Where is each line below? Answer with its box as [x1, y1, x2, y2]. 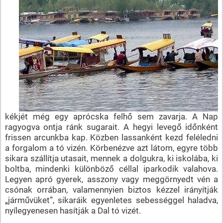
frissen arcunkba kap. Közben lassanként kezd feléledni [4, 132, 219, 142]
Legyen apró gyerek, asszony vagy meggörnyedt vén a [4, 174, 219, 184]
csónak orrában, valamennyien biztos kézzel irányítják [4, 184, 219, 195]
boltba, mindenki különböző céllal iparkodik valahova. [4, 163, 219, 174]
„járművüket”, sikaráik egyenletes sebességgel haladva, [4, 195, 219, 205]
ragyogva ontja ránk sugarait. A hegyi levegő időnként [4, 121, 219, 132]
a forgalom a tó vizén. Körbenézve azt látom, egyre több [4, 142, 219, 153]
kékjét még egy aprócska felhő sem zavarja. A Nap [4, 111, 219, 121]
